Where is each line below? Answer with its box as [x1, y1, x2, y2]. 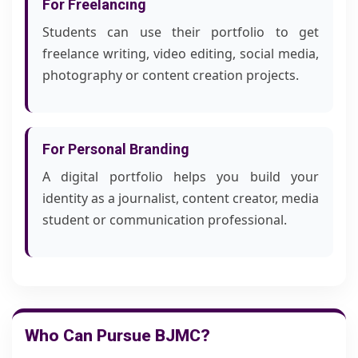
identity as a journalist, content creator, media [42, 189, 319, 207]
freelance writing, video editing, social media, [42, 45, 319, 62]
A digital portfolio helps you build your [42, 168, 319, 185]
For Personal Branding [42, 141, 189, 157]
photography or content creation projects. [42, 66, 299, 84]
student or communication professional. [42, 211, 287, 229]
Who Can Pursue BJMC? [25, 326, 210, 345]
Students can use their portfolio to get [42, 23, 319, 41]
